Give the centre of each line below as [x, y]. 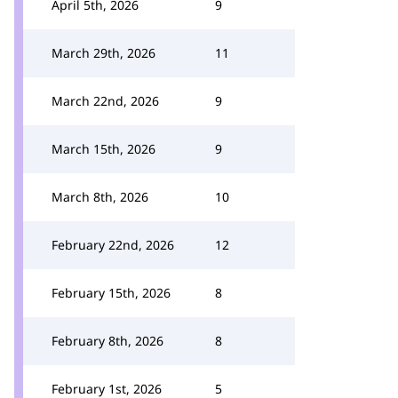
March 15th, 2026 [103, 149]
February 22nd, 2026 [113, 245]
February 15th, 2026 [111, 293]
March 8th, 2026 [100, 197]
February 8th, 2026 [107, 341]
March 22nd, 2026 [105, 101]
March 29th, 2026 [103, 53]
